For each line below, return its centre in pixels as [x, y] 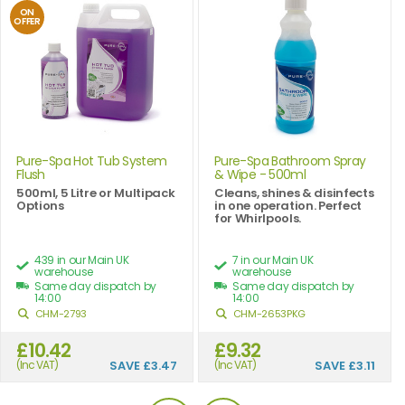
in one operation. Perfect [288, 205]
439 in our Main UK [82, 259]
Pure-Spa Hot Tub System [92, 160]
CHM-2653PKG [268, 313]
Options [40, 205]
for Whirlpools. [258, 218]
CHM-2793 [60, 313]
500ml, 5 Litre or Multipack [96, 193]
